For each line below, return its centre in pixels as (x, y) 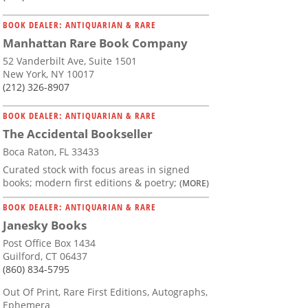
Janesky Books (45, 225)
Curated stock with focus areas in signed (96, 170)
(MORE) (194, 183)
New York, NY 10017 (48, 74)
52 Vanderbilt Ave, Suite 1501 (70, 61)
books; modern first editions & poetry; (91, 183)
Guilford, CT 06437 (45, 256)
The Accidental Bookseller (78, 134)
